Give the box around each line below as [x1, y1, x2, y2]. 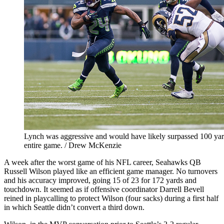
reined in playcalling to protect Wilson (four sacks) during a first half [4, 193, 218, 202]
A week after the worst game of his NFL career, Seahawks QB [4, 157, 201, 166]
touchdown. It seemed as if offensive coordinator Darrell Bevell [4, 184, 204, 193]
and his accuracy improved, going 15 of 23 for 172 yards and [4, 175, 196, 184]
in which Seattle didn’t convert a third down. [4, 202, 144, 211]
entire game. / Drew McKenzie [24, 140, 121, 149]
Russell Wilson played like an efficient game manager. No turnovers [4, 166, 217, 175]
